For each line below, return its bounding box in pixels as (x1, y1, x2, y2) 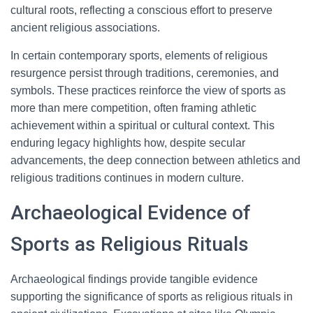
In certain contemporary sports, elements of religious (10, 50, 268, 61)
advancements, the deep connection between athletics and (10, 154, 300, 166)
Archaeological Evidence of (10, 201, 251, 224)
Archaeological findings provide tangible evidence (10, 273, 258, 285)
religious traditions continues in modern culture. (10, 172, 244, 184)
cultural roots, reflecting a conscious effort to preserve (10, 4, 272, 16)
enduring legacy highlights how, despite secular (10, 137, 245, 149)
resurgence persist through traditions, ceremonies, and (10, 67, 279, 79)
